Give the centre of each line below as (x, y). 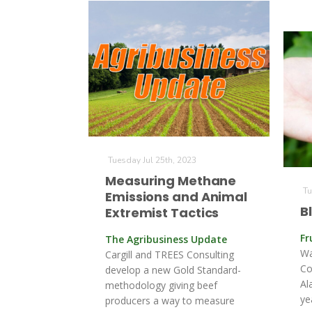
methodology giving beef (161, 285)
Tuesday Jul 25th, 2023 (152, 160)
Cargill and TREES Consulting (170, 255)
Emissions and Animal (176, 197)
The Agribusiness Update (166, 239)
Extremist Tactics (162, 213)
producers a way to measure (170, 301)
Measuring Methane (171, 181)
